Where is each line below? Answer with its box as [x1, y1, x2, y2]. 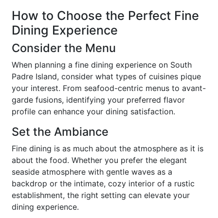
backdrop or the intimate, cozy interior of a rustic [12, 179, 195, 188]
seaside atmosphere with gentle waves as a [12, 167, 172, 177]
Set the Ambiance [12, 125, 109, 139]
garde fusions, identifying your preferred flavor [12, 95, 185, 105]
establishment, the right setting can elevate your [12, 190, 190, 200]
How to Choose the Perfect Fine [12, 8, 199, 23]
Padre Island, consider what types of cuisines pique [12, 72, 201, 81]
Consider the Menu [12, 41, 116, 55]
